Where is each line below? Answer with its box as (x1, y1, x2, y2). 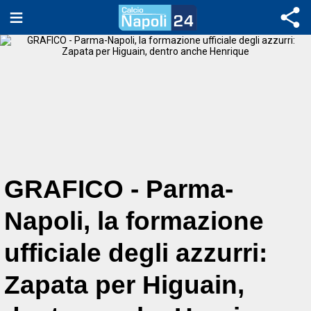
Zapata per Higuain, (4, 271, 244, 299)
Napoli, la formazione (4, 207, 264, 235)
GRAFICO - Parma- (4, 175, 233, 203)
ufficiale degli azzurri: (4, 239, 267, 267)
